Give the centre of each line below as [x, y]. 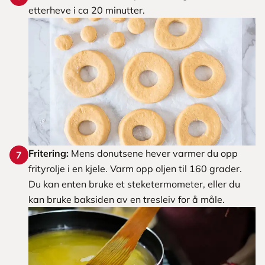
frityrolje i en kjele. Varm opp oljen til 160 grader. [135, 169]
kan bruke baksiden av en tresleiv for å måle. [127, 199]
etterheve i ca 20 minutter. [87, 10]
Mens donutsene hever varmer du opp [153, 153]
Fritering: [49, 153]
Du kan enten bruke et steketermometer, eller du [134, 184]
